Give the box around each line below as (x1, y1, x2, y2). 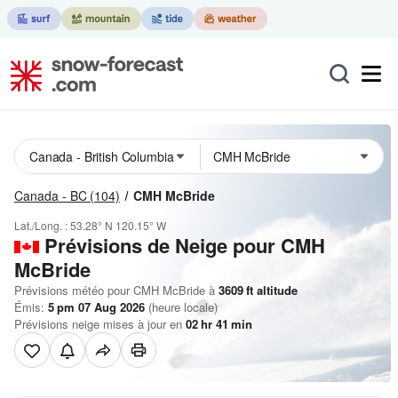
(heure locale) (145, 298, 218, 315)
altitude (253, 282, 298, 298)
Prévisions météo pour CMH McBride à (14, 282, 215, 298)
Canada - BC (14, 187, 87, 204)
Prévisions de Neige (44, 231, 227, 259)
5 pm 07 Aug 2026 (48, 298, 145, 315)
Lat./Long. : (14, 218, 70, 233)
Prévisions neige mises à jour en (14, 315, 186, 332)
